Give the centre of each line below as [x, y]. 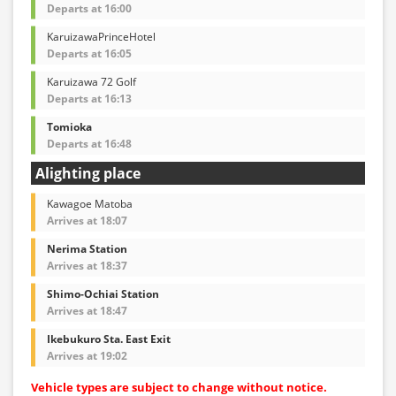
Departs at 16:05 [89, 53]
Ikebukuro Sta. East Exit [109, 339]
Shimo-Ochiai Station [103, 293]
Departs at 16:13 [89, 98]
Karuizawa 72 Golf [91, 81]
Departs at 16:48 [89, 143]
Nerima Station [87, 248]
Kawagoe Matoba [90, 203]
